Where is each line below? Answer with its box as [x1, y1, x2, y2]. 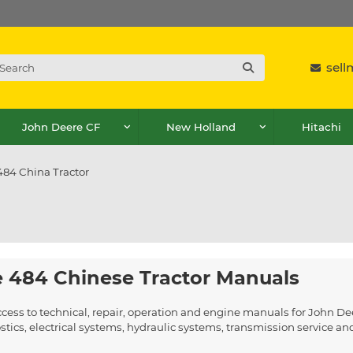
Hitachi [301, 120, 341, 133]
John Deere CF [22, 120, 101, 133]
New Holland [165, 120, 236, 133]
